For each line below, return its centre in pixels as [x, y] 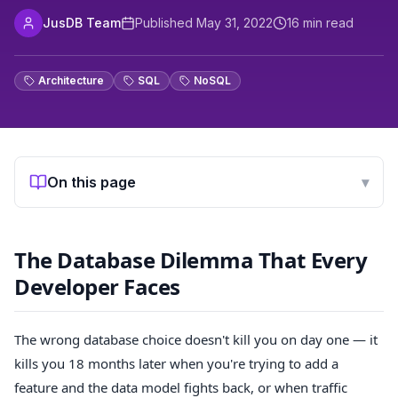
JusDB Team [82, 23]
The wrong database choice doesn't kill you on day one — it [196, 339]
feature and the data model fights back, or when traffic [181, 387]
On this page [92, 182]
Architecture [71, 80]
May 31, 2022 [235, 23]
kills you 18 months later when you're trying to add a [176, 363]
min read [326, 23]
